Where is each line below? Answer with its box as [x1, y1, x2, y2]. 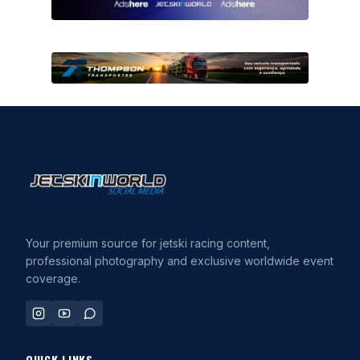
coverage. [26, 272, 80, 286]
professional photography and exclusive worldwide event [26, 254, 333, 268]
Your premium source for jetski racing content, [26, 236, 270, 251]
